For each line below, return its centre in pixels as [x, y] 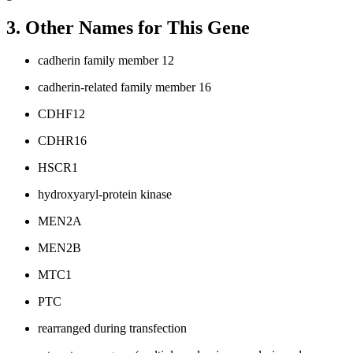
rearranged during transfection [112, 329]
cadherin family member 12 [106, 61]
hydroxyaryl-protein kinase [105, 195]
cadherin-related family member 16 [124, 87]
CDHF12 [61, 114]
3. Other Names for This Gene [128, 27]
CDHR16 [62, 141]
